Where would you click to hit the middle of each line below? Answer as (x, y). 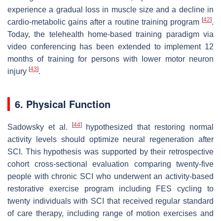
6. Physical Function (63, 104)
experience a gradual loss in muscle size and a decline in (110, 9)
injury (18, 71)
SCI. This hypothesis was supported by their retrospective (110, 151)
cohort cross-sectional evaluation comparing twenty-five (110, 164)
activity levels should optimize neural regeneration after (110, 139)
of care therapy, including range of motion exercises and (110, 213)
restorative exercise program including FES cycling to (110, 188)
